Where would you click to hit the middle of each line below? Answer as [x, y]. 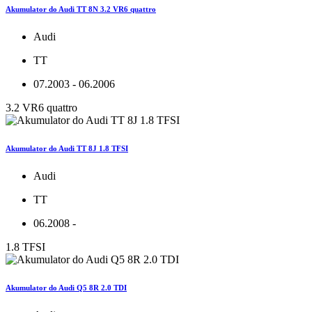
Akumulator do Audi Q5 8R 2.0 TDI [66, 287]
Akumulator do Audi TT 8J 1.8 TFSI [67, 148]
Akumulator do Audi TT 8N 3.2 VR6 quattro [81, 9]
